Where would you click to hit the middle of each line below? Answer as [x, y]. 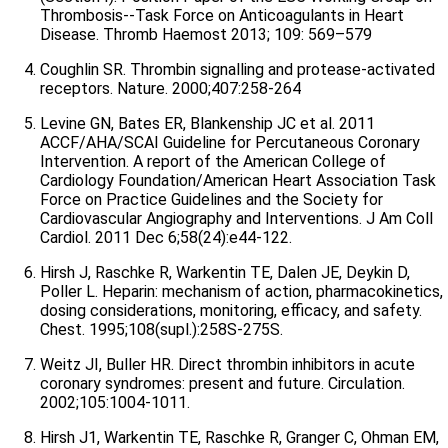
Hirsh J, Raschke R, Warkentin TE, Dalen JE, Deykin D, [225, 272]
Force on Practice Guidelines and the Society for [211, 199]
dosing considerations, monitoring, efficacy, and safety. [231, 310]
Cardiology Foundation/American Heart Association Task [238, 180]
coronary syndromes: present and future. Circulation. [222, 383]
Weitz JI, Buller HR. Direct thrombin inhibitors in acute [227, 364]
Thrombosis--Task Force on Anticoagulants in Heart [222, 15]
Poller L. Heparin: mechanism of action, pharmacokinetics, [241, 291]
